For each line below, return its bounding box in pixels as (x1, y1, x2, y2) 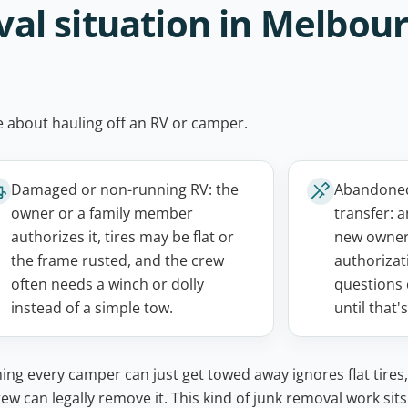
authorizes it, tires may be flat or (11, 227, 234, 247)
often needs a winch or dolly (11, 274, 204, 294)
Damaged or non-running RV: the (11, 179, 239, 199)
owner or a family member (11, 203, 193, 223)
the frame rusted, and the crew (11, 250, 224, 270)
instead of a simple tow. (11, 298, 173, 318)
